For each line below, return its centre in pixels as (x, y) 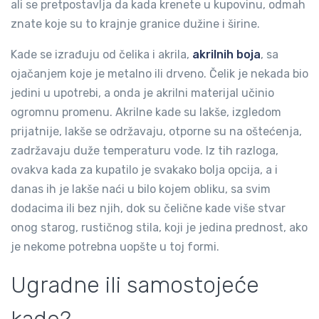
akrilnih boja (226, 54)
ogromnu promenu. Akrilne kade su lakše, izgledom (146, 112)
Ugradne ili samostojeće (135, 285)
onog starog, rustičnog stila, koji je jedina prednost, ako (159, 228)
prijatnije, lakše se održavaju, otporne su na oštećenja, (156, 131)
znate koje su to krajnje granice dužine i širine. (135, 24)
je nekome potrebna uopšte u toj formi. (115, 247)
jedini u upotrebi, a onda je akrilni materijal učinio (142, 93)
